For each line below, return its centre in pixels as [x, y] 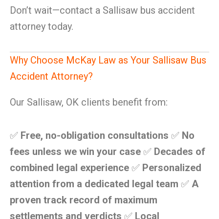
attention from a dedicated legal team [94, 184]
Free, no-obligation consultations [95, 135]
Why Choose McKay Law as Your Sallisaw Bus [108, 60]
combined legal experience [69, 168]
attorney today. [42, 26]
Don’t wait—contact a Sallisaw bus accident [102, 10]
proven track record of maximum [84, 200]
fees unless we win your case [75, 152]
